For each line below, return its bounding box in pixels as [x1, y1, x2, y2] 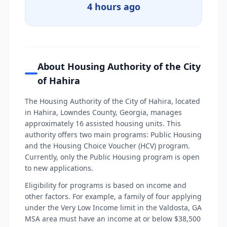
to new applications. [25, 163, 93, 173]
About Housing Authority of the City [37, 60, 201, 72]
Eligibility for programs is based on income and [25, 180, 186, 190]
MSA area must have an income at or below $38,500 [25, 214, 201, 223]
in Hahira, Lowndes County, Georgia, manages [25, 107, 182, 117]
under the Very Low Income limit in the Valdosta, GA [25, 203, 202, 212]
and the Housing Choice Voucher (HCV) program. [25, 141, 190, 150]
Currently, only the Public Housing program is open [25, 152, 200, 162]
